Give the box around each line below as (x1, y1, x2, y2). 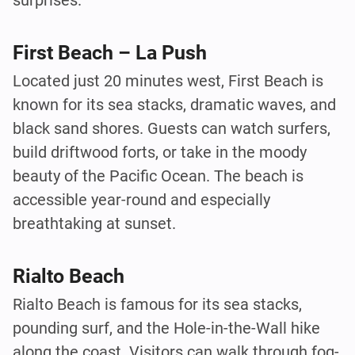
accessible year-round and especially (13, 190, 270, 210)
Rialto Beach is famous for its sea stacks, (13, 294, 302, 314)
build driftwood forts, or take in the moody (13, 143, 307, 162)
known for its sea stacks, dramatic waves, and (13, 95, 336, 115)
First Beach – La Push (13, 40, 207, 64)
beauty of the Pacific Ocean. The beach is (13, 166, 303, 186)
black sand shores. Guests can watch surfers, (13, 119, 330, 139)
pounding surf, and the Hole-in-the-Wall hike (13, 318, 320, 338)
